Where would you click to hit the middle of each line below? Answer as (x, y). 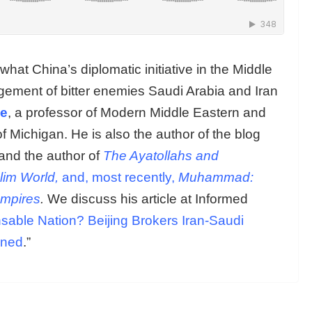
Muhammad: (216, 177)
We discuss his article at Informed (146, 198)
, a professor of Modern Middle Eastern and (137, 112)
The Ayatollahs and (161, 155)
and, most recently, (118, 177)
